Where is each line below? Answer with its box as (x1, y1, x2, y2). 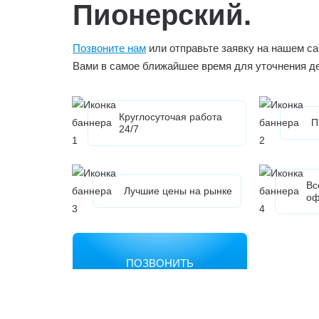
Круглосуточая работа (119, 110, 222, 122)
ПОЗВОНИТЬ (126, 256, 194, 269)
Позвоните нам (73, 41, 146, 54)
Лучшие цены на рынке (124, 185, 232, 197)
